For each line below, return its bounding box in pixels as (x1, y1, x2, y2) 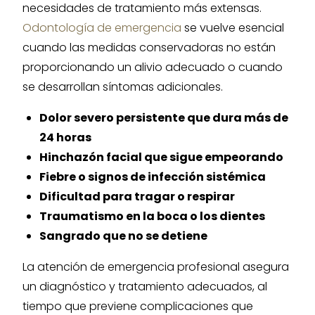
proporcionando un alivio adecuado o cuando (22, 59, 283, 75)
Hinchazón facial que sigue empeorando (39, 149, 283, 165)
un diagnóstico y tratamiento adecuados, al (22, 278, 267, 295)
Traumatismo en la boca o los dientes (39, 208, 265, 224)
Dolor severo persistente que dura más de (39, 110, 288, 126)
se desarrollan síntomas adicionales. (22, 79, 223, 95)
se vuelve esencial (181, 20, 284, 36)
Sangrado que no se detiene (39, 228, 207, 244)
